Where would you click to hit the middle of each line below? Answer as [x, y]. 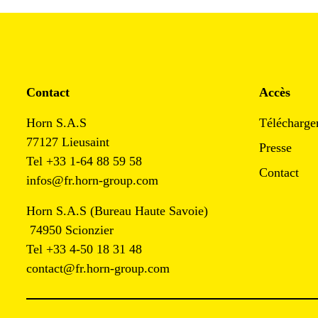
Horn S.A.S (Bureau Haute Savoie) [117, 211]
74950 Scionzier [70, 230]
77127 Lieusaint [93, 142]
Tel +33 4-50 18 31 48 [84, 250]
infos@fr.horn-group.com [98, 181]
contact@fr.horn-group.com [98, 269]
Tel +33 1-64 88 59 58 [84, 161]
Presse [275, 148]
